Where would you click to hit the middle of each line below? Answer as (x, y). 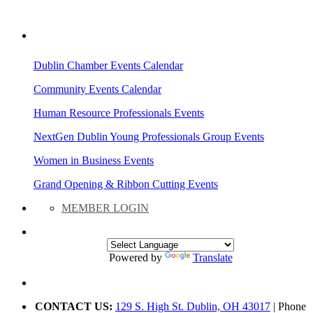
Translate (212, 258)
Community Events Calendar (97, 89)
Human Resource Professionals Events (119, 113)
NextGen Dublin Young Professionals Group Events (149, 137)
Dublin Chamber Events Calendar (108, 66)
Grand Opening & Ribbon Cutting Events (126, 184)
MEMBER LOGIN (105, 208)
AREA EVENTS (71, 36)
